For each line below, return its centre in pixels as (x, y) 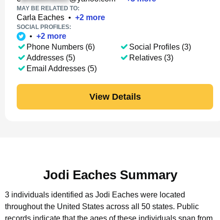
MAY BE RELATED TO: (48, 8)
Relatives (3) (151, 58)
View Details (115, 96)
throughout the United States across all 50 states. (90, 206)
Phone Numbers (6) (61, 47)
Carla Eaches (41, 17)
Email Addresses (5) (62, 69)
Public (188, 206)
